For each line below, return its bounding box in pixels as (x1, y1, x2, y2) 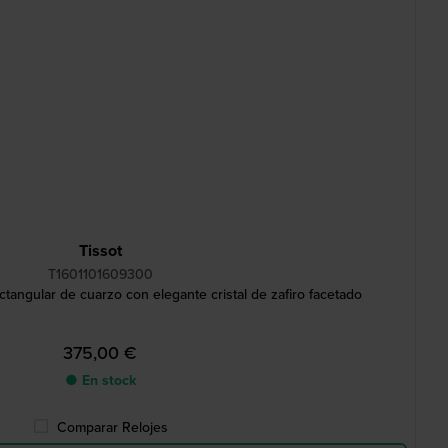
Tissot (78, 239, 122, 262)
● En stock (64, 370, 136, 391)
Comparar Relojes (56, 417, 168, 438)
